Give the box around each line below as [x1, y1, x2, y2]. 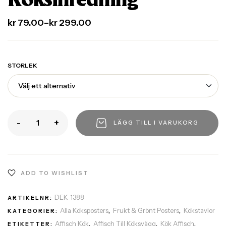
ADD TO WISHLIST [21, 169, 89, 177]
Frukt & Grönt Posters [113, 206, 179, 214]
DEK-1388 [54, 193, 84, 201]
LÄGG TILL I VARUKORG [114, 119, 199, 127]
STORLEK [8, 61, 37, 69]
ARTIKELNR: [8, 194, 54, 201]
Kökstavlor [184, 206, 215, 214]
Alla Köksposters [60, 206, 108, 214]
